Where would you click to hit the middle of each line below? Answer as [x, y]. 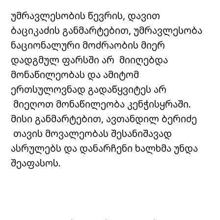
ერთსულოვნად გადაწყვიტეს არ [89, 89]
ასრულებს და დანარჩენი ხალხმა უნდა [105, 148]
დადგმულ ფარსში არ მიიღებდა [90, 60]
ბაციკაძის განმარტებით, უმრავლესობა [107, 30]
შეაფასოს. [36, 163]
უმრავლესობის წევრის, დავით [86, 16]
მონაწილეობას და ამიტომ [75, 75]
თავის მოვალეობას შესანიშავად [92, 134]
